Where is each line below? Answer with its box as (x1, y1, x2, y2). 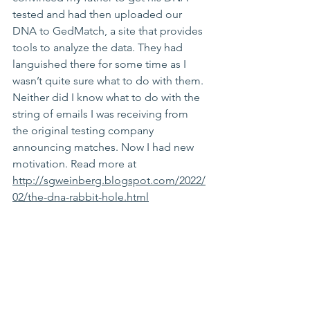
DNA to (12, 24, 53, 37)
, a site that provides (104, 24, 206, 37)
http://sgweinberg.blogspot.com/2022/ (12, 174, 206, 187)
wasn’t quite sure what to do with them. (12, 74, 206, 87)
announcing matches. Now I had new (12, 140, 197, 154)
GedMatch (53, 24, 104, 37)
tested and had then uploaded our (12, 8, 185, 21)
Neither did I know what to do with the (12, 91, 203, 104)
